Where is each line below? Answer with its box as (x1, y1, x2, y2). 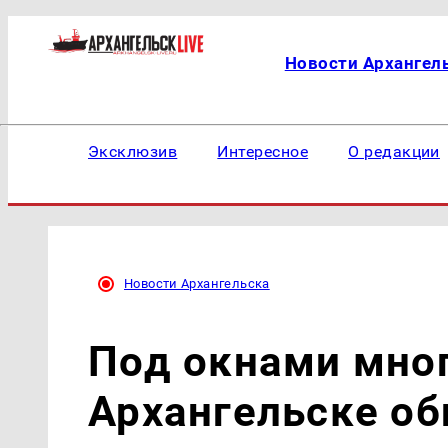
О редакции (348, 142, 440, 161)
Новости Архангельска (124, 276, 270, 291)
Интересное (217, 142, 309, 161)
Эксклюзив (88, 142, 178, 161)
